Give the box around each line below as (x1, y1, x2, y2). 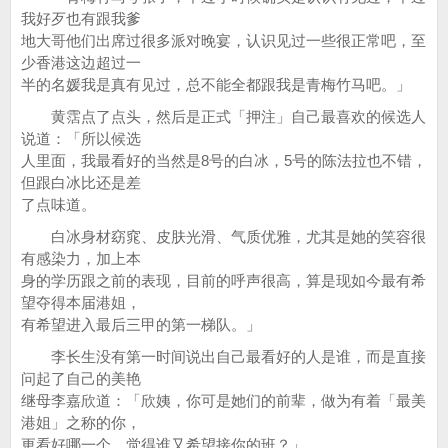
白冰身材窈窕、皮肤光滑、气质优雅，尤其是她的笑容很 (21, 228, 426, 245)
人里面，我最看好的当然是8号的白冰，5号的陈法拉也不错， (21, 152, 427, 169)
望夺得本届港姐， (21, 294, 141, 311)
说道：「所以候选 (21, 130, 141, 147)
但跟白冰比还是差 (21, 174, 141, 191)
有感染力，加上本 (21, 250, 141, 267)
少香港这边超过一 (21, 54, 141, 71)
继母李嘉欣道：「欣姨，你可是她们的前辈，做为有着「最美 (21, 392, 426, 409)
